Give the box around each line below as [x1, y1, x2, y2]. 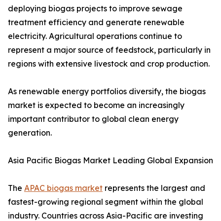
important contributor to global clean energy [8, 114, 179, 124]
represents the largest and [103, 183, 205, 193]
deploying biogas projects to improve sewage [8, 3, 183, 14]
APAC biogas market [24, 183, 103, 193]
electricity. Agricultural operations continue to [8, 31, 182, 41]
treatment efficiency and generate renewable [8, 17, 184, 28]
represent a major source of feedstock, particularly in [8, 45, 211, 55]
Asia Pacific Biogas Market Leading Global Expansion [8, 155, 213, 166]
